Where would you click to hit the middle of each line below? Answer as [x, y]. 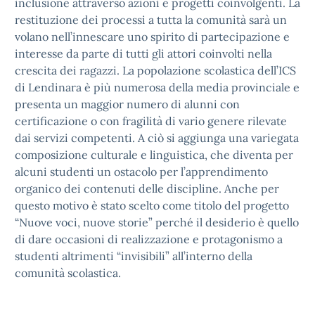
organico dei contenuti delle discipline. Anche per [147, 188]
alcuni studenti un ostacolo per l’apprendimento [141, 172]
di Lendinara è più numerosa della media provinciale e [157, 87]
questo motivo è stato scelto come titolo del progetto [152, 205]
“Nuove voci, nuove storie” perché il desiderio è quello [157, 222]
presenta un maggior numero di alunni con [127, 104]
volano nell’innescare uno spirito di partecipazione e [152, 37]
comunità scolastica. [68, 273]
